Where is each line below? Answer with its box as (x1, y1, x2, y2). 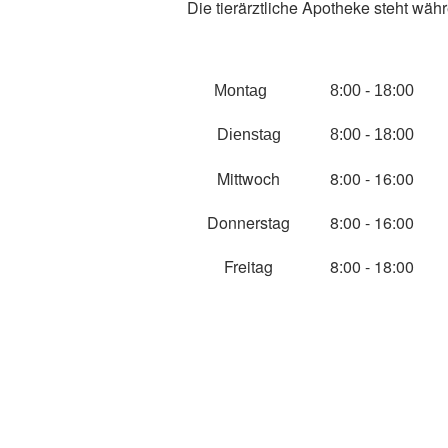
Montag (214, 81, 283, 99)
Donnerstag (207, 210, 290, 234)
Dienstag (216, 125, 281, 143)
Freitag (224, 254, 273, 278)
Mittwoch (217, 166, 280, 190)
